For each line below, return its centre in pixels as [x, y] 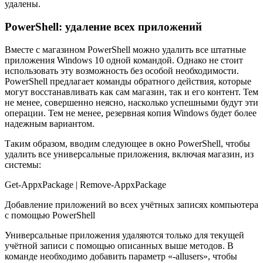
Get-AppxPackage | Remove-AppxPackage [85, 184]
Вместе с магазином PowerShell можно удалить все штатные [125, 49]
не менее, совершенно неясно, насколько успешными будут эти [131, 102]
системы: [23, 164]
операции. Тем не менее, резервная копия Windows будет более [131, 113]
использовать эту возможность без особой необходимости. [122, 70]
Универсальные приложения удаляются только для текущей [124, 235]
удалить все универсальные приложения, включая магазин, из [129, 154]
